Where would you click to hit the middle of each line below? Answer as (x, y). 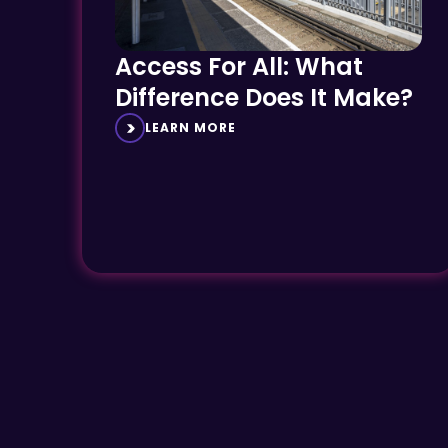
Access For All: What (239, 66)
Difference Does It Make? (264, 97)
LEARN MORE (190, 127)
